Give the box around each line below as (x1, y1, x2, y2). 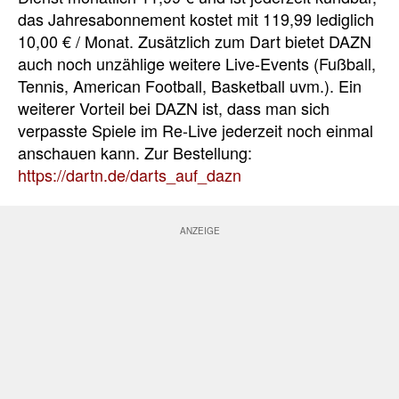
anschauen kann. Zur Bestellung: (18, 140, 252, 164)
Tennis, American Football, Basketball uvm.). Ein (18, 73, 362, 97)
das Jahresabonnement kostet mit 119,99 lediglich (18, 6, 374, 30)
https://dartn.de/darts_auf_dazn (18, 162, 241, 186)
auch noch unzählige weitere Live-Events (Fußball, (18, 51, 376, 75)
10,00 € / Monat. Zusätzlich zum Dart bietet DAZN (18, 28, 371, 53)
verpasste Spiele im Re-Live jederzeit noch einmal (18, 118, 373, 142)
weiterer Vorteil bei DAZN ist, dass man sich (18, 95, 330, 119)
